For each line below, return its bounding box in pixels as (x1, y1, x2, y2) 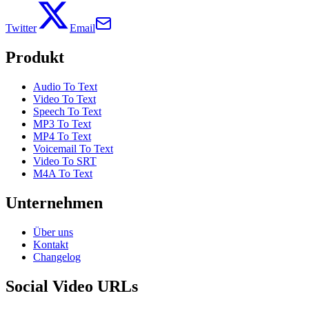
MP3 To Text (33, 117, 91, 130)
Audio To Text (33, 80, 97, 92)
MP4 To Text (33, 130, 91, 142)
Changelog (33, 250, 81, 263)
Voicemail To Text (33, 142, 113, 154)
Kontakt (33, 238, 68, 250)
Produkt (6, 48, 64, 66)
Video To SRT (33, 154, 97, 167)
